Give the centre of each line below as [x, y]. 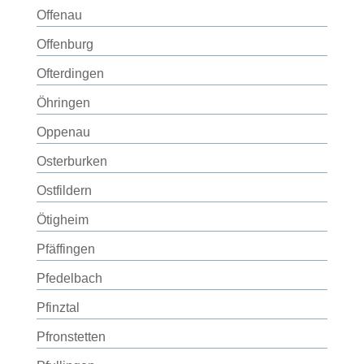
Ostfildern [64, 191]
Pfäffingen [65, 249]
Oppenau [63, 132]
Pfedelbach [69, 278]
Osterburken [71, 161]
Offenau [59, 15]
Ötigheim [62, 220]
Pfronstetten [71, 337]
